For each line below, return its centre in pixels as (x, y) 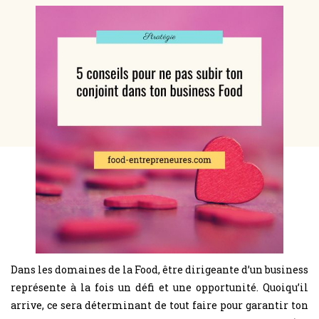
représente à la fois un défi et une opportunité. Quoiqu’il (159, 287)
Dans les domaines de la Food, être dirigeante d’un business (159, 269)
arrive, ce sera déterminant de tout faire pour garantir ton (159, 305)
